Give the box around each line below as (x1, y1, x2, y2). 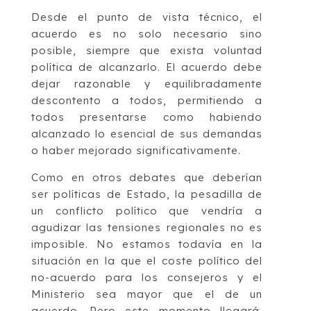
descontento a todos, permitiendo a (31, 94, 263, 108)
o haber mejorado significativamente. (31, 144, 241, 158)
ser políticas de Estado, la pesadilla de (31, 187, 263, 201)
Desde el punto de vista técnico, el (31, 10, 263, 24)
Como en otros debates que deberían (31, 171, 263, 185)
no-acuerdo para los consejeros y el (31, 271, 263, 285)
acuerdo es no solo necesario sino (31, 27, 263, 41)
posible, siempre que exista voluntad (31, 44, 263, 58)
